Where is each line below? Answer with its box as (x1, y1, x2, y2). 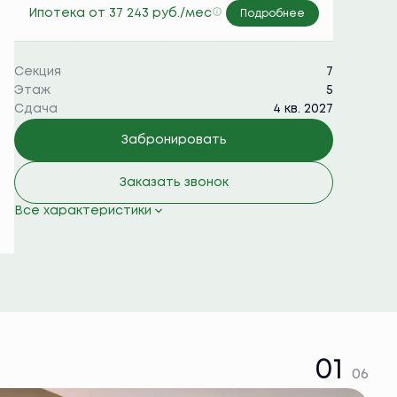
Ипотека (28, 7, 89, 19)
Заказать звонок (119, 177, 229, 188)
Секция (14, 66, 61, 77)
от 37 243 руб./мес (89, 7, 212, 19)
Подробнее (240, 9, 305, 19)
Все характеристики (14, 206, 152, 216)
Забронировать (121, 135, 227, 145)
